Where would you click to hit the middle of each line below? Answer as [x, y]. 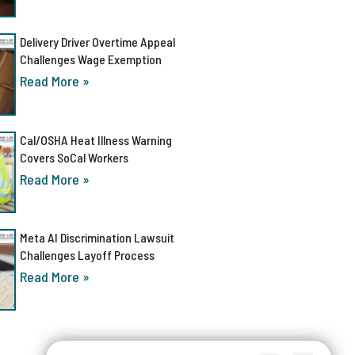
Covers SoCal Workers [74, 157]
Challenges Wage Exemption [90, 59]
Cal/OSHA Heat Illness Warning [95, 139]
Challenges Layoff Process [87, 254]
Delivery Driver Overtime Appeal [97, 42]
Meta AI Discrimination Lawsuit [97, 237]
